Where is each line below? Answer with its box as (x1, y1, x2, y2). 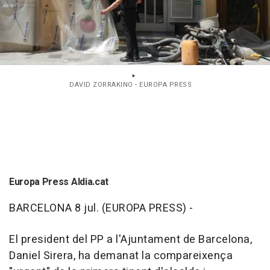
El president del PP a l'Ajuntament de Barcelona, (9, 231, 252, 248)
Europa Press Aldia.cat (9, 175, 108, 190)
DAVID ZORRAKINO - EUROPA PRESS (69, 80, 192, 90)
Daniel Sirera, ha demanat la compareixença (9, 248, 233, 265)
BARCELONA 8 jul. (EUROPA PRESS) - (9, 200, 193, 217)
